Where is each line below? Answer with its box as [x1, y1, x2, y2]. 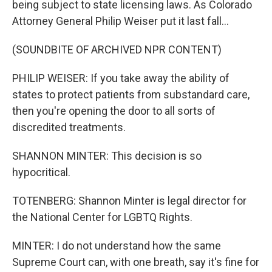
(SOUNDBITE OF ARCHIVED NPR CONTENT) [12, 43, 222, 56]
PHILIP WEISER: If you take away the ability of [12, 72, 229, 84]
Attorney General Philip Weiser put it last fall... [12, 15, 229, 27]
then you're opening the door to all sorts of [12, 104, 216, 117]
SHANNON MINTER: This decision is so [12, 149, 202, 162]
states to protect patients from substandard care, [12, 88, 250, 101]
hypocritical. [12, 166, 70, 178]
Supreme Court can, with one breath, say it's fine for [12, 256, 259, 268]
